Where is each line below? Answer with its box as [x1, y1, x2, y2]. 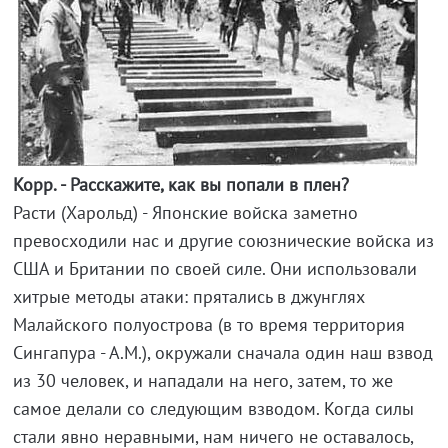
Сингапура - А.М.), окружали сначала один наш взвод [12, 341, 433, 365]
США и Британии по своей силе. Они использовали [12, 257, 417, 281]
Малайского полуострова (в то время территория [12, 313, 405, 337]
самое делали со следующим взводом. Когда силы [12, 397, 414, 421]
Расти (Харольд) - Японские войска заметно [12, 201, 358, 225]
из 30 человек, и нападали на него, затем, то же [12, 369, 393, 393]
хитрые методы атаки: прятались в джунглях [12, 285, 365, 309]
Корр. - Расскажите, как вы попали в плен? [12, 173, 349, 197]
